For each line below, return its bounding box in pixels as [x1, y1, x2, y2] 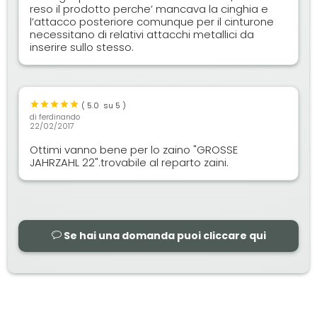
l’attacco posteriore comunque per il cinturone [30, 13, 275, 29]
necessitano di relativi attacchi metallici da [30, 26, 255, 42]
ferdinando [39, 110, 81, 122]
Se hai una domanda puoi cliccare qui [61, 228, 266, 243]
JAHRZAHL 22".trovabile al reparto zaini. [30, 154, 229, 170]
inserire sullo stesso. [30, 39, 134, 54]
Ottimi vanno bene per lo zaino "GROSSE [30, 142, 238, 157]
